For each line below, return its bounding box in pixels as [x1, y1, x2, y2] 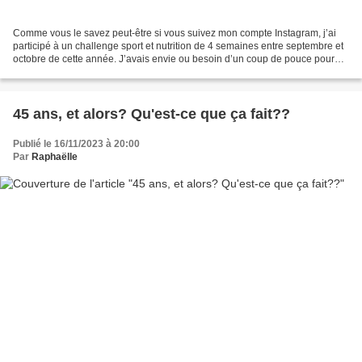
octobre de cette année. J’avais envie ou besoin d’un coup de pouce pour [13, 53, 335, 65]
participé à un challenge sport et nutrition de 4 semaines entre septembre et [13, 40, 343, 53]
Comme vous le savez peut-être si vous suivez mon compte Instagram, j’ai [13, 27, 336, 40]
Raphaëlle [32, 151, 78, 163]
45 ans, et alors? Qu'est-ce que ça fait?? [13, 106, 290, 123]
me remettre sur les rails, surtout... [13, 66, 160, 78]
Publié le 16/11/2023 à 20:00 [13, 138, 140, 150]
